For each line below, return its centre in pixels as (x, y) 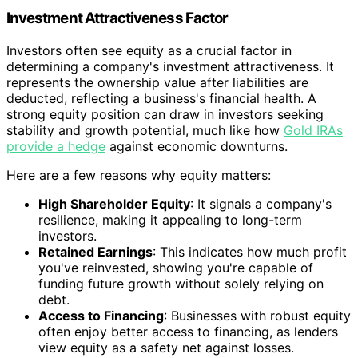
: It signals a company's (261, 203)
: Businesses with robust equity (257, 315)
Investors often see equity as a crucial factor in (149, 50)
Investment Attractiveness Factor (117, 18)
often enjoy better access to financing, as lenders (188, 331)
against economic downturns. (197, 146)
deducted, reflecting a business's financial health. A (161, 98)
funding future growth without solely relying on (181, 283)
